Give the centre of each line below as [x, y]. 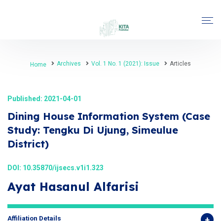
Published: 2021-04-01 [44, 99]
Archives [69, 64]
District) [28, 144]
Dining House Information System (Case [109, 116]
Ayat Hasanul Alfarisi [73, 186]
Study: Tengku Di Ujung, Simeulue [93, 130]
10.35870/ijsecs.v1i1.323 [63, 168]
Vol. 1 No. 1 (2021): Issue [125, 64]
